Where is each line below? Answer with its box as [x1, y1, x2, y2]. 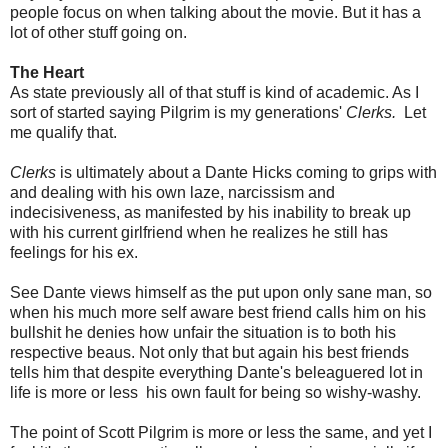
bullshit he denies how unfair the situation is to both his [10, 324, 396, 342]
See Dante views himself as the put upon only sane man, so [10, 284, 432, 302]
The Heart [10, 64, 84, 82]
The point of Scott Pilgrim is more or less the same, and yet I [10, 424, 432, 442]
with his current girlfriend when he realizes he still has [10, 224, 388, 242]
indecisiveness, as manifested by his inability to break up [10, 204, 411, 222]
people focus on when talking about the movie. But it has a [10, 4, 421, 22]
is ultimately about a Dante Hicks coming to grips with [56, 164, 437, 182]
